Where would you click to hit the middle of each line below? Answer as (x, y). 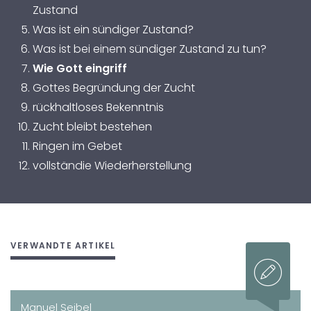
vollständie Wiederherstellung (112, 165)
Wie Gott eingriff (80, 68)
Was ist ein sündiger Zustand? (113, 29)
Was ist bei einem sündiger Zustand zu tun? (150, 49)
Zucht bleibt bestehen (92, 126)
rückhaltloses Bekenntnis (98, 107)
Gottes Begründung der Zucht (114, 87)
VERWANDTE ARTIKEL (63, 245)
